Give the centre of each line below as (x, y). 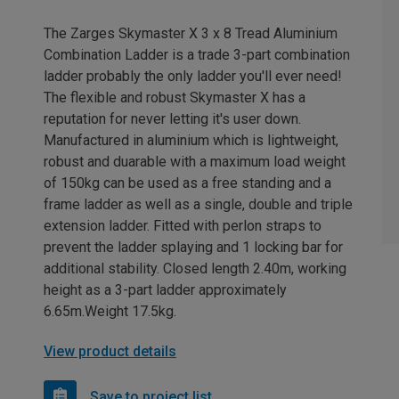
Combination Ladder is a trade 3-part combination (197, 55)
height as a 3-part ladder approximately (165, 290)
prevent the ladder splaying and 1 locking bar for (193, 248)
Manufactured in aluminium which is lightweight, (191, 141)
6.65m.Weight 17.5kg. (110, 312)
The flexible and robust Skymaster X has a (175, 98)
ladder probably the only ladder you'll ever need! (193, 77)
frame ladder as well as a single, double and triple (198, 205)
